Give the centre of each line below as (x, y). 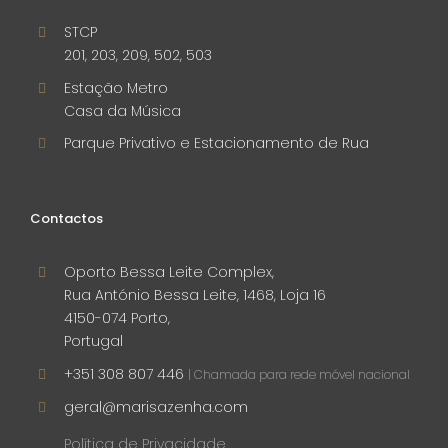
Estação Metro (115, 87)
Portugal (93, 341)
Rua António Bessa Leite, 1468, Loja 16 (194, 295)
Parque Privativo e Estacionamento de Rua (216, 143)
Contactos (66, 219)
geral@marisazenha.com (155, 406)
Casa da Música (122, 110)
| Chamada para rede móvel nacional (298, 374)
